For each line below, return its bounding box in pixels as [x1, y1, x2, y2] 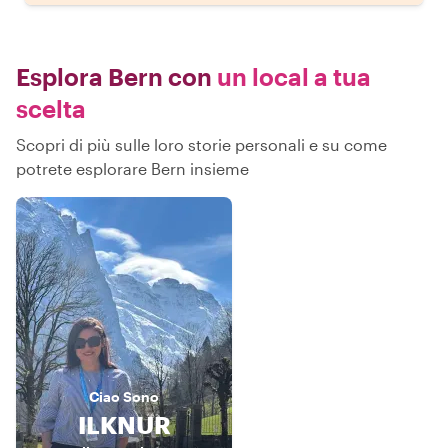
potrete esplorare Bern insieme [16, 158, 249, 178]
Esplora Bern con [16, 61, 212, 91]
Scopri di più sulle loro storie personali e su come [16, 134, 387, 154]
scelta [16, 93, 86, 123]
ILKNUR [77, 409, 171, 439]
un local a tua [212, 61, 371, 91]
